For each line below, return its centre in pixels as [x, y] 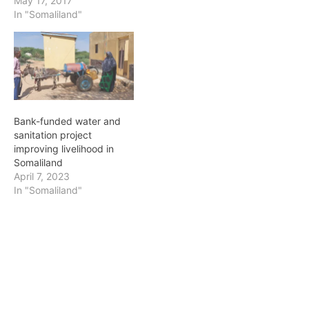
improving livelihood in [64, 149]
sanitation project [53, 135]
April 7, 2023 [42, 177]
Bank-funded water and [67, 121]
